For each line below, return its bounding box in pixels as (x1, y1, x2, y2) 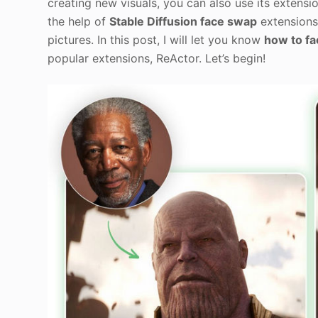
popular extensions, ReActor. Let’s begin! (48, 51, 266, 66)
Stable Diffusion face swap (109, 14, 258, 29)
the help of (48, 14, 110, 29)
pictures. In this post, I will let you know (48, 33, 265, 48)
